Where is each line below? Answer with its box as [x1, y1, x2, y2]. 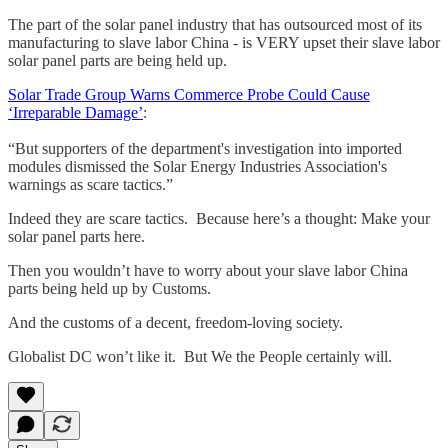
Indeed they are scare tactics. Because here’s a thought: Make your [8, 209, 430, 227]
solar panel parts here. [8, 227, 149, 245]
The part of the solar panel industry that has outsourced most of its [8, 15, 422, 33]
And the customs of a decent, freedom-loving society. [8, 313, 343, 331]
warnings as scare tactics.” [8, 175, 173, 193]
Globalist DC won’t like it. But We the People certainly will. [8, 347, 392, 365]
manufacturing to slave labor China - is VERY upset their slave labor [8, 33, 440, 51]
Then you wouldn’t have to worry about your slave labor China [8, 261, 408, 279]
